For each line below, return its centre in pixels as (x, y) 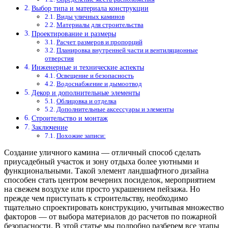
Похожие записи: (81, 136)
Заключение (49, 127)
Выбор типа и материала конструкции (90, 8)
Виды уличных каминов (90, 17)
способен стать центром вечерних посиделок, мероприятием (110, 180)
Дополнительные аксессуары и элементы (115, 109)
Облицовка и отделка (86, 101)
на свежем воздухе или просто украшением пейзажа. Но (102, 189)
